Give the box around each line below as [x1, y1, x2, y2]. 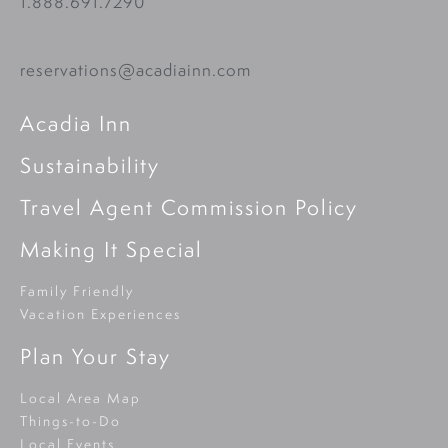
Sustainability [20, 150, 160, 179]
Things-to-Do [20, 411, 121, 430]
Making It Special [20, 234, 203, 263]
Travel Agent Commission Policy [20, 192, 358, 221]
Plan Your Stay [20, 341, 171, 370]
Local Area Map [20, 388, 141, 407]
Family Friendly [20, 281, 134, 300]
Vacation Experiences [20, 304, 181, 323]
